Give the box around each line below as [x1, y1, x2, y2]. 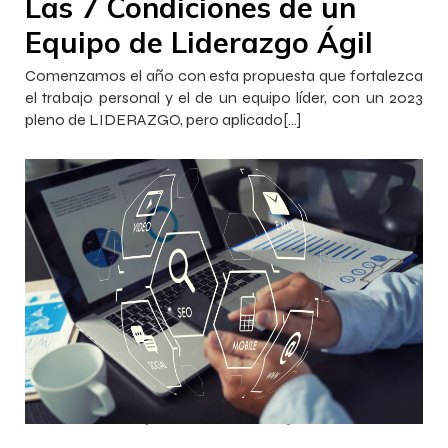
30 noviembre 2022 [144, 412, 262, 427]
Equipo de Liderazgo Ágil [25, 24, 373, 61]
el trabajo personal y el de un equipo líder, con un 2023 [25, 88, 423, 108]
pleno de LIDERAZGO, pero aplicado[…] [25, 110, 301, 130]
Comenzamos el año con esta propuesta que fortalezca [25, 66, 423, 86]
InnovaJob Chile [25, 412, 126, 427]
